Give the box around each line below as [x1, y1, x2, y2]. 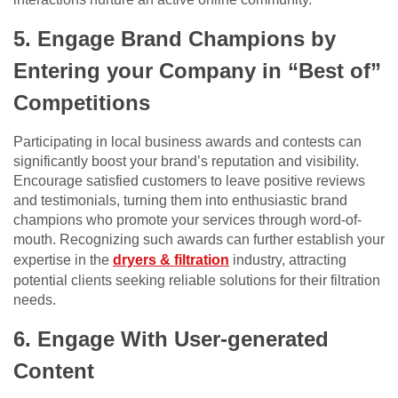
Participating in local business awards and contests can [13, 134, 362, 150]
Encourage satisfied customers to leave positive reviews [13, 173, 365, 189]
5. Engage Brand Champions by [13, 27, 336, 52]
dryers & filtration [113, 252, 229, 268]
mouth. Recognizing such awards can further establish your [13, 232, 385, 248]
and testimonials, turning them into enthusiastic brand [13, 193, 347, 209]
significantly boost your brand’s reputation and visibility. [13, 154, 359, 170]
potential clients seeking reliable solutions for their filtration [13, 273, 380, 289]
